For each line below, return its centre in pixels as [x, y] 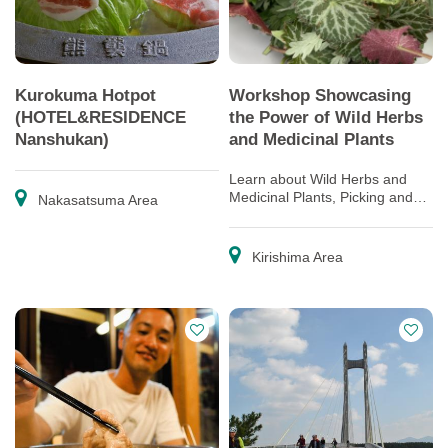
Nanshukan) [62, 139]
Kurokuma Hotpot [85, 95]
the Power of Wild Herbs [326, 117]
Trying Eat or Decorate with [315, 215]
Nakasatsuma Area [96, 200]
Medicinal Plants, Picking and [321, 197]
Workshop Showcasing [320, 95]
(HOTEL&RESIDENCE [100, 117]
